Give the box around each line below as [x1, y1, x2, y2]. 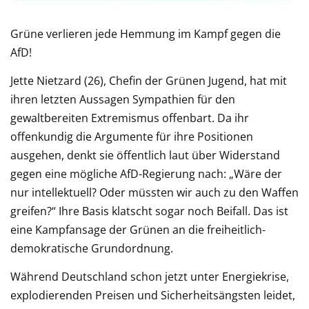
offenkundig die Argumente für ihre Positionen [10, 128, 253, 144]
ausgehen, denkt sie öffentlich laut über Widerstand [10, 147, 280, 163]
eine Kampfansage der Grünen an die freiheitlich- [10, 221, 266, 237]
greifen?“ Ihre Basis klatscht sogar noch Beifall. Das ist [10, 203, 288, 219]
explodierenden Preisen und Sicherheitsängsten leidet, [10, 287, 295, 303]
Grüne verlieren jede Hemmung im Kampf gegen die [10, 26, 281, 41]
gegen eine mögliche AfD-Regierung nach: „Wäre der [10, 166, 282, 181]
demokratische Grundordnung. [10, 240, 173, 256]
